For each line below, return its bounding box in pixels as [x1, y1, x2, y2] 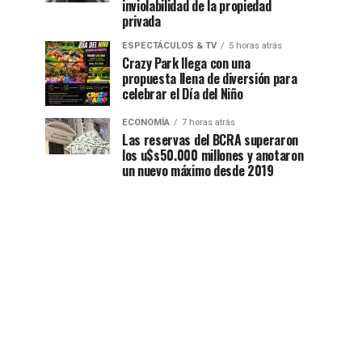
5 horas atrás [229, 40, 282, 51]
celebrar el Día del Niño [122, 84, 243, 103]
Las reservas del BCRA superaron [122, 130, 299, 149]
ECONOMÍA [122, 117, 170, 128]
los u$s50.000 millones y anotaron [122, 145, 304, 165]
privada [122, 11, 161, 31]
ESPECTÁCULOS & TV [122, 40, 217, 51]
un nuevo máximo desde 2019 [122, 161, 274, 180]
